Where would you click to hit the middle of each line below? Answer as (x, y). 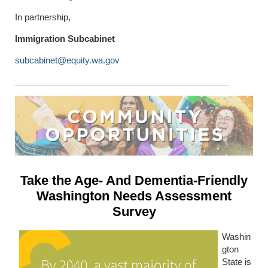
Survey (134, 212)
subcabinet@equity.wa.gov (67, 60)
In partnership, (43, 17)
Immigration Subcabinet (65, 39)
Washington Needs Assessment (134, 196)
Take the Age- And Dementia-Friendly (134, 181)
